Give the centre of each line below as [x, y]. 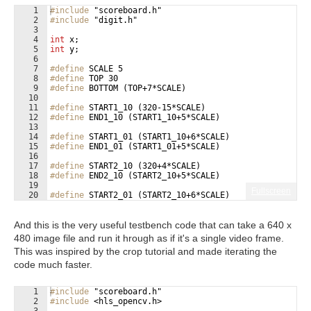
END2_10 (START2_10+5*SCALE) [152, 176]
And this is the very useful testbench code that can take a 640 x [153, 225]
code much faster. [53, 264]
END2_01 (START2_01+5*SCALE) [152, 205]
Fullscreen [271, 191]
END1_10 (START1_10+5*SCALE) [152, 117]
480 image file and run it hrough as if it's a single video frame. [149, 238]
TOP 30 [101, 78]
